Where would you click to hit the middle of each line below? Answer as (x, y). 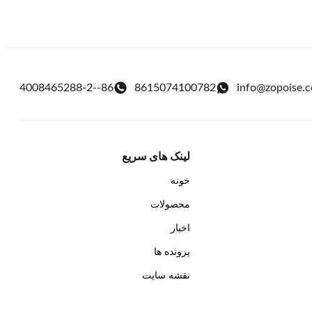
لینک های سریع (156, 157)
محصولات (170, 205)
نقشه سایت (166, 276)
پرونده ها (172, 252)
